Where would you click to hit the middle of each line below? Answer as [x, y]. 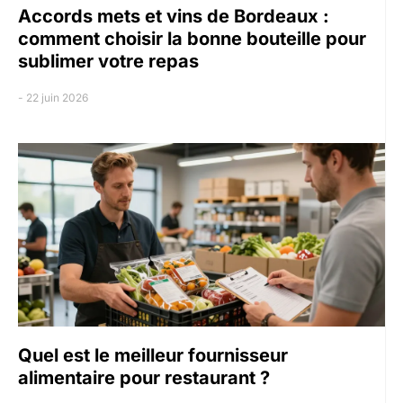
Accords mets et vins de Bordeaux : [174, 16]
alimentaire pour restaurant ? [144, 377]
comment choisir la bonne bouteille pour [192, 38]
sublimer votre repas [108, 61]
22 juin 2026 [57, 97]
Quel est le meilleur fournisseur [153, 355]
